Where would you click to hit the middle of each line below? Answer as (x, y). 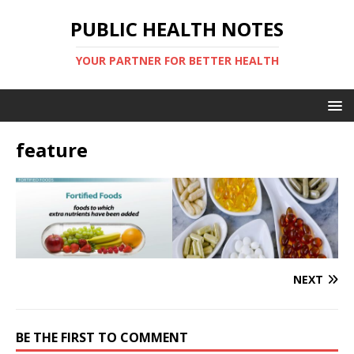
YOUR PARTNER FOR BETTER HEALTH (177, 60)
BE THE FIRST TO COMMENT (102, 338)
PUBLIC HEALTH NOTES (177, 29)
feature (52, 150)
